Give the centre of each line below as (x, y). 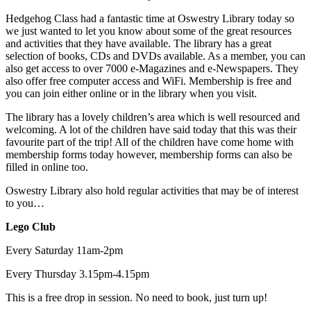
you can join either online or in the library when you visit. (131, 93)
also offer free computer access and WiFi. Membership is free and (149, 81)
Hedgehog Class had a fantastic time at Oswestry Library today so (150, 18)
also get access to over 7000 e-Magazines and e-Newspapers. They (152, 68)
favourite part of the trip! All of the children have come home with (150, 142)
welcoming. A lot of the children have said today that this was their (151, 129)
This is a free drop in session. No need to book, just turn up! (136, 297)
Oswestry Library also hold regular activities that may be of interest (152, 190)
